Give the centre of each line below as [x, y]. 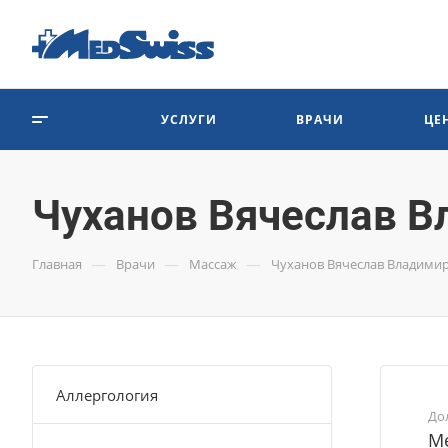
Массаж [213, 264]
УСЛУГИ [188, 119]
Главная [57, 264]
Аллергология [107, 395]
